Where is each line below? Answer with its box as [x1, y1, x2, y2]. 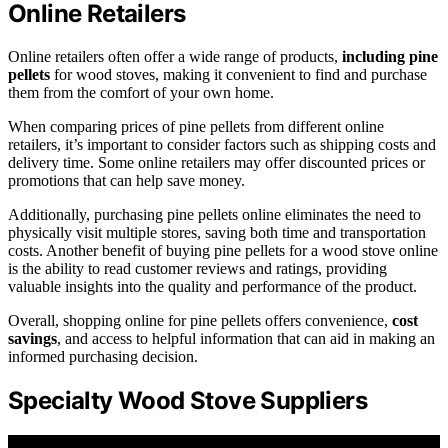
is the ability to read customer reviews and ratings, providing [8, 260, 387, 278]
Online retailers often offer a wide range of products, [8, 48, 342, 66]
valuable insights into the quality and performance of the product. [8, 278, 417, 296]
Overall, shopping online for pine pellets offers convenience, [8, 312, 392, 330]
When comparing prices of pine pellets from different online [8, 118, 384, 136]
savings [8, 330, 57, 348]
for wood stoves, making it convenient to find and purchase [50, 66, 427, 84]
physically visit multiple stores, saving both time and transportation [8, 224, 426, 242]
